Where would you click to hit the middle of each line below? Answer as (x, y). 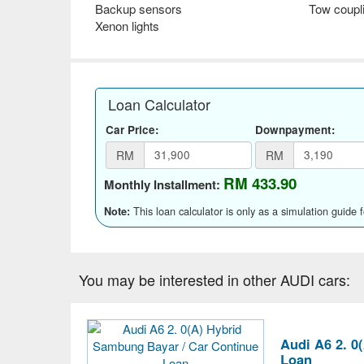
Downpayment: (296, 129)
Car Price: (132, 129)
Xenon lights (127, 25)
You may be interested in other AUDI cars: (214, 279)
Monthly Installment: (162, 184)
